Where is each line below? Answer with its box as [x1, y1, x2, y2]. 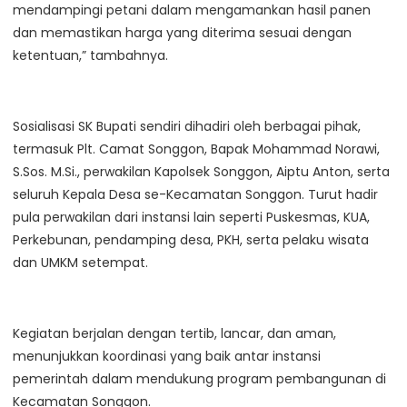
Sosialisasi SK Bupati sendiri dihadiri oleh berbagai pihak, [13, 116, 361, 135]
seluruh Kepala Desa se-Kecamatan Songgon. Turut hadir [13, 184, 378, 203]
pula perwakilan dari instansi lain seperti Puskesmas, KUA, [13, 207, 370, 226]
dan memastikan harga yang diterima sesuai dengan [13, 23, 352, 42]
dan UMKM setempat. [13, 253, 148, 272]
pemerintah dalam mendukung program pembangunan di [13, 369, 386, 388]
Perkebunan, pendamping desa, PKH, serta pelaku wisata [13, 230, 369, 249]
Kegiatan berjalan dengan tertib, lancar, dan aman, [13, 323, 336, 342]
